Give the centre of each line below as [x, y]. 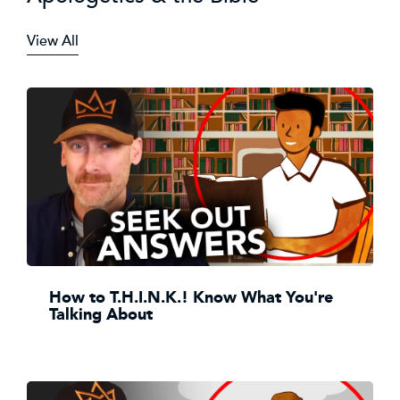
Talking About [101, 314]
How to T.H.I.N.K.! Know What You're [191, 297]
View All [53, 41]
